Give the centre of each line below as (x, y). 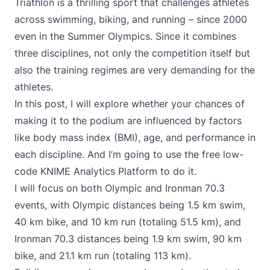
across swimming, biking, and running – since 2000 (131, 19)
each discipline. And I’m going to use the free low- (129, 154)
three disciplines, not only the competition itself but (132, 53)
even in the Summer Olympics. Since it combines (125, 36)
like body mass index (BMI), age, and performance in (135, 137)
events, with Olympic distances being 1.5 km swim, (130, 205)
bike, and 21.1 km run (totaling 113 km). (103, 256)
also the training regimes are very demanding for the (135, 70)
